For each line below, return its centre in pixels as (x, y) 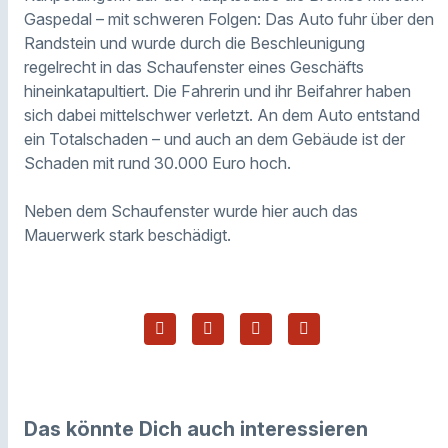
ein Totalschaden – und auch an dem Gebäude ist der (214, 138)
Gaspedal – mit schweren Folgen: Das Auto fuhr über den (229, 18)
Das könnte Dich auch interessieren (196, 428)
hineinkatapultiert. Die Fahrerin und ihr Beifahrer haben (217, 90)
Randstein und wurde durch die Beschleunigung (194, 42)
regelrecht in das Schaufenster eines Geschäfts (194, 66)
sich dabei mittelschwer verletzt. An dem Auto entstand (222, 114)
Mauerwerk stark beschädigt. (127, 234)
